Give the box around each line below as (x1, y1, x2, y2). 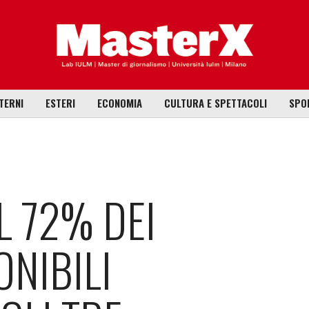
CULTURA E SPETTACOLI (163, 95, 267, 111)
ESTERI (45, 95, 75, 111)
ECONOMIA (97, 95, 142, 111)
